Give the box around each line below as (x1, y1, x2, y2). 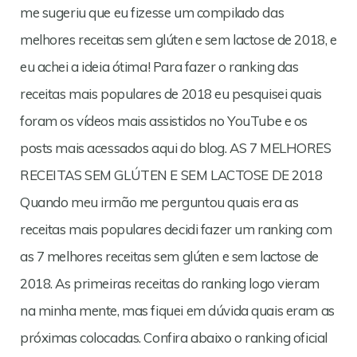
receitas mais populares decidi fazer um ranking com (20, 221, 332, 237)
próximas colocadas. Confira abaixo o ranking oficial (20, 329, 328, 346)
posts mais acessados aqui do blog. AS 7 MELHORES (20, 139, 331, 156)
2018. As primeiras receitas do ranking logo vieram (20, 275, 320, 292)
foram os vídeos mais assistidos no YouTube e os (20, 112, 308, 129)
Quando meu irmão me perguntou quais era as (20, 194, 299, 210)
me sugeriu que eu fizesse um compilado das (20, 4, 284, 21)
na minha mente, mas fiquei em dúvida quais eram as (20, 302, 335, 319)
